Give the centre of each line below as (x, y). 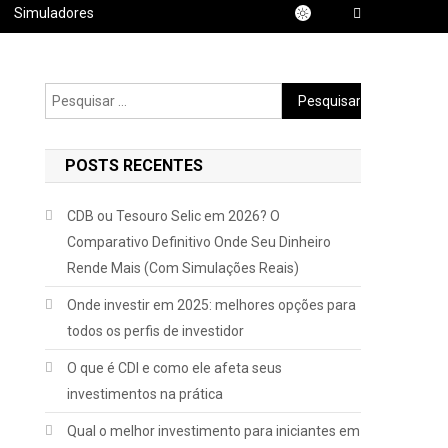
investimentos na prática (145, 394)
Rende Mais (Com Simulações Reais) (183, 268)
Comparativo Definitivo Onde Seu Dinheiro (199, 242)
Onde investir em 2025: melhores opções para (212, 305)
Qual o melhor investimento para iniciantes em (214, 431)
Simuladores (54, 13)
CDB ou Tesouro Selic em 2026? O (174, 216)
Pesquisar (313, 94)
